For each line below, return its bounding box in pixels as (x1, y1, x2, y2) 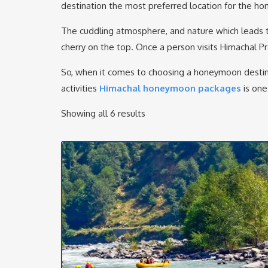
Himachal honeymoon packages (99, 83, 241, 95)
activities (61, 83, 99, 95)
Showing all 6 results (61, 108, 145, 120)
